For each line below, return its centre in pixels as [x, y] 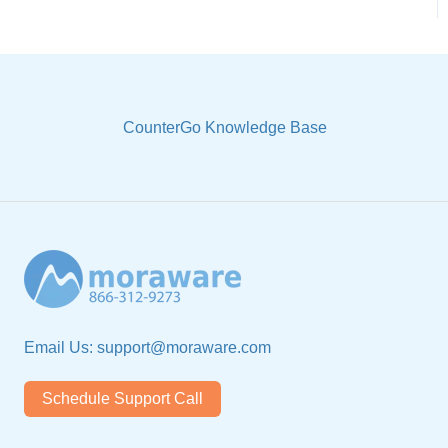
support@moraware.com [184, 347]
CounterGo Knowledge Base [224, 128]
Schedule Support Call [122, 399]
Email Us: [60, 347]
